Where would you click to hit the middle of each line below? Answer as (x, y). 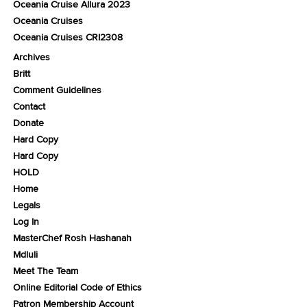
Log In (26, 221)
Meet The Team (45, 271)
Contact (29, 106)
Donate (28, 123)
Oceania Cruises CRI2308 (67, 37)
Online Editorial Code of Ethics (77, 287)
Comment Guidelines (57, 90)
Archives (31, 57)
